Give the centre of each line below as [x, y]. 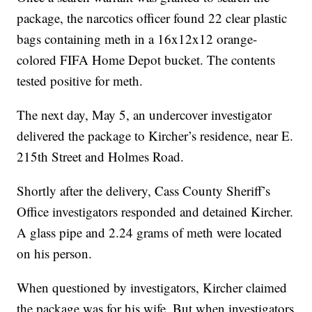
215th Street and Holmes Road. [101, 157]
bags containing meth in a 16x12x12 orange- [137, 39]
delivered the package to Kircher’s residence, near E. [155, 136]
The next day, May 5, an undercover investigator [145, 115]
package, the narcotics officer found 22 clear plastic [152, 18]
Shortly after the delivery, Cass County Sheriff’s [144, 191]
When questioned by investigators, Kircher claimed [152, 288]
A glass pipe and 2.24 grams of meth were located [150, 233]
